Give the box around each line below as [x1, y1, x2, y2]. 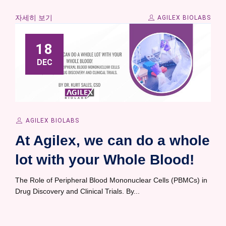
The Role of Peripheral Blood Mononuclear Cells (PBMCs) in [15, 176, 207, 185]
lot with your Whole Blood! [15, 152, 194, 168]
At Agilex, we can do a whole [15, 133, 210, 149]
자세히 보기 [15, 14, 52, 22]
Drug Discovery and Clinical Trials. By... [15, 187, 140, 196]
